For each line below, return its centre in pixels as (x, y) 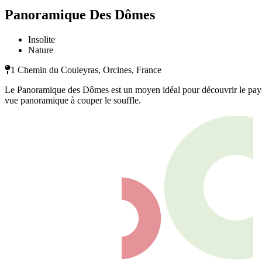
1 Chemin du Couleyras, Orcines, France (86, 70)
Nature (41, 50)
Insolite (42, 40)
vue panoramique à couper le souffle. (73, 101)
